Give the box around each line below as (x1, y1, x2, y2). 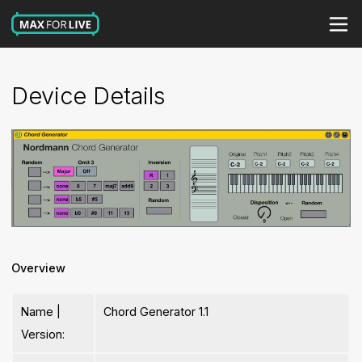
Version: (21, 327, 65, 342)
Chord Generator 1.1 (103, 305, 209, 319)
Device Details (11, 82, 166, 111)
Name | (21, 305, 61, 319)
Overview (11, 261, 66, 276)
